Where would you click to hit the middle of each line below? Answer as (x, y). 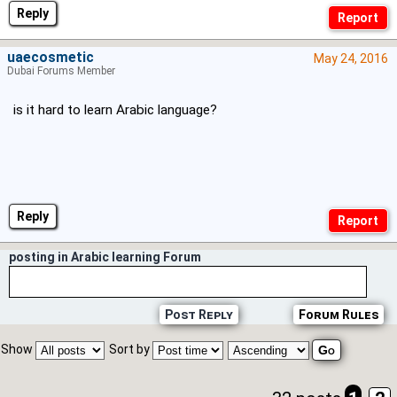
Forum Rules (339, 315)
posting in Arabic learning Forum (105, 257)
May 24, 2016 (351, 59)
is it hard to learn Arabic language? (115, 110)
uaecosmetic (51, 58)
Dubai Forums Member (61, 71)
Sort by (131, 350)
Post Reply (198, 315)
